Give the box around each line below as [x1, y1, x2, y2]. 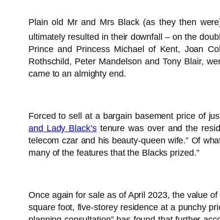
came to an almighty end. [28, 69, 126, 79]
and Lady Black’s [28, 123, 97, 134]
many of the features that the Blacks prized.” [28, 148, 199, 158]
